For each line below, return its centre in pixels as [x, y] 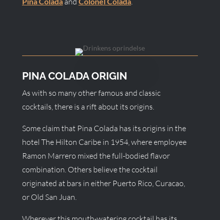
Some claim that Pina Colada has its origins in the [104, 128]
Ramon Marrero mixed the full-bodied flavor [96, 156]
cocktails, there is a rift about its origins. [88, 107]
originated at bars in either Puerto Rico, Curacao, [103, 183]
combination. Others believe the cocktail [90, 169]
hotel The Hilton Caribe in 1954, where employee [104, 142]
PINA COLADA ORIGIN [74, 76]
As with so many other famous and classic [91, 93]
